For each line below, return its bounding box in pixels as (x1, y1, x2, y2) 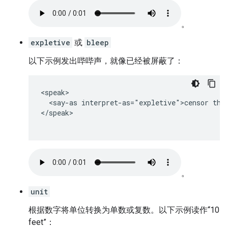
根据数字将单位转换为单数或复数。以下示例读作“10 (28, 205, 219, 215)
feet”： (28, 217, 54, 227)
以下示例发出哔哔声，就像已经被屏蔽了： (28, 56, 183, 66)
